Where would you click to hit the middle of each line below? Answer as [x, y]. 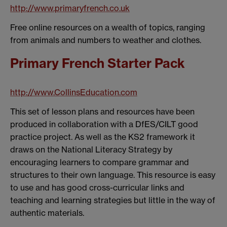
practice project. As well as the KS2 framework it [103, 137]
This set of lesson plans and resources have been [102, 111]
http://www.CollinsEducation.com [74, 92]
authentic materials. [47, 213]
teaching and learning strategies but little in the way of [113, 200]
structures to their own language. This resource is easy [113, 175]
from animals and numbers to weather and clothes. [106, 40]
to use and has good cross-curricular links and [97, 187]
